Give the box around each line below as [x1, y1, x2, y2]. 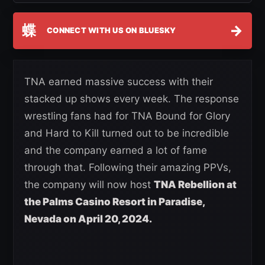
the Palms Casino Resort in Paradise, [24, 195, 205, 208]
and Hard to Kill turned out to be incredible [24, 127, 229, 139]
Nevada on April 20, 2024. [24, 212, 154, 225]
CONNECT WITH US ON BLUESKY [47, 25, 176, 35]
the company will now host [24, 178, 154, 190]
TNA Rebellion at [154, 178, 237, 190]
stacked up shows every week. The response [24, 92, 239, 105]
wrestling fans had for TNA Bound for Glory [24, 109, 230, 122]
